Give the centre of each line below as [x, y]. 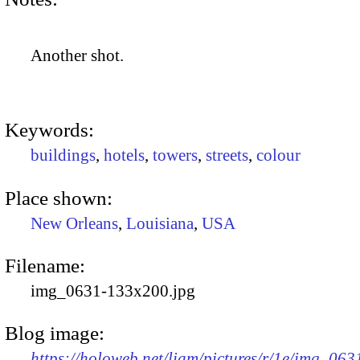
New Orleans [74, 223]
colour [278, 155]
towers [175, 155]
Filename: [45, 265]
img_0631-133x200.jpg [113, 290]
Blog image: [55, 333]
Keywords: [49, 130]
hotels [124, 155]
